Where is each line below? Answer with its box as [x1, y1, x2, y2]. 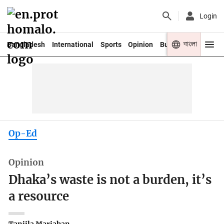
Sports [100, 40, 121, 48]
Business [160, 40, 189, 48]
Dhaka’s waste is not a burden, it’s [8, 172, 212, 188]
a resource [8, 189, 69, 204]
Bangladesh [6, 40, 45, 48]
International [51, 40, 93, 48]
